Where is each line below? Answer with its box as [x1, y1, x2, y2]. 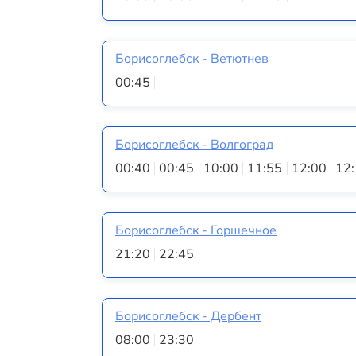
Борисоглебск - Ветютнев [115, 49, 269, 68]
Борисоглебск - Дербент [115, 308, 261, 326]
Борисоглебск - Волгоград [115, 135, 273, 153]
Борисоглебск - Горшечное [115, 222, 277, 240]
